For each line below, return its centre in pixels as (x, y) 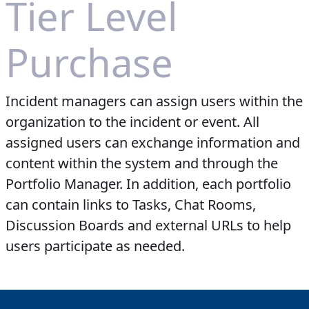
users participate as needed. (95, 246)
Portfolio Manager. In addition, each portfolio (148, 184)
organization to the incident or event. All (132, 122)
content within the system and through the (142, 163)
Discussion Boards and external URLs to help (148, 226)
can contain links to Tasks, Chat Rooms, (131, 205)
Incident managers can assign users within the (154, 101)
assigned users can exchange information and (153, 143)
